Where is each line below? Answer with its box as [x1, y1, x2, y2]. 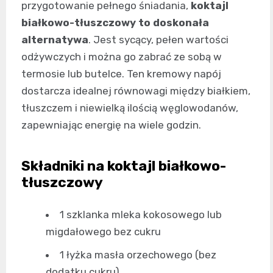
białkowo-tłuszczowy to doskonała [21, 16, 209, 29]
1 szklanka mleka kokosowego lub [60, 208, 222, 221]
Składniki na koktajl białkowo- [21, 157, 226, 175]
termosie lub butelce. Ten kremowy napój [21, 68, 221, 80]
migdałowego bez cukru [46, 225, 161, 238]
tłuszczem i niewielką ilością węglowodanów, [21, 102, 238, 115]
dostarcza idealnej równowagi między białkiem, [21, 85, 250, 97]
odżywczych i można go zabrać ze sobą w [21, 51, 222, 63]
